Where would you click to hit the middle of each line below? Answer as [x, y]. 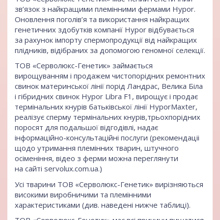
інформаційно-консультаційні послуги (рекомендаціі [107, 138]
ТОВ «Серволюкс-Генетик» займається [84, 66]
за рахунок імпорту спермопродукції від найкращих [106, 40]
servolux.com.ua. [72, 169]
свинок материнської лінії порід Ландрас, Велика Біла [109, 86]
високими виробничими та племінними [83, 194]
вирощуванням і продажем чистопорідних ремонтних [110, 76]
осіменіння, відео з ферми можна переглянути [96, 158]
